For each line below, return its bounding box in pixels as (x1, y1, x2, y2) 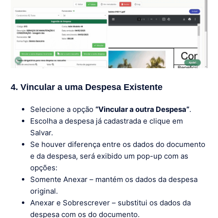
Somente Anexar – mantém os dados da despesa (30, 174, 198, 184)
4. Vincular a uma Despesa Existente (11, 82, 163, 92)
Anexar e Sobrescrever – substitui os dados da (30, 198, 191, 207)
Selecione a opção (30, 104, 96, 114)
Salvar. (30, 127, 54, 137)
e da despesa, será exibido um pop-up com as (30, 151, 189, 161)
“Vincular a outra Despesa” (95, 104, 190, 114)
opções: (30, 163, 58, 172)
